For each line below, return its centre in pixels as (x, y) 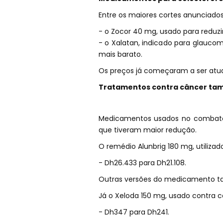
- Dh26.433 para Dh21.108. (142, 163)
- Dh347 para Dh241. (134, 212)
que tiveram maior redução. (147, 130)
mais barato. (120, 54)
